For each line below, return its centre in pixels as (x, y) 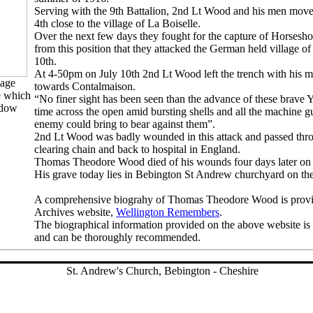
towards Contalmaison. (85, 86)
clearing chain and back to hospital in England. (137, 149)
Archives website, (75, 212)
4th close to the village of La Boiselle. (117, 23)
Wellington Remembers (168, 212)
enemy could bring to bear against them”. (125, 124)
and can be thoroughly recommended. (117, 237)
